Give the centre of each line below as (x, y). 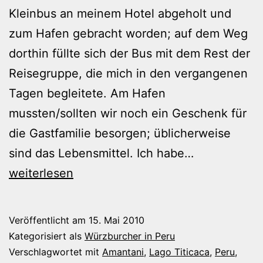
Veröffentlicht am (49, 220)
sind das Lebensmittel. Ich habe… (101, 153)
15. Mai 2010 (117, 220)
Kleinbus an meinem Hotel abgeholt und (120, 13)
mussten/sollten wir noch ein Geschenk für (128, 113)
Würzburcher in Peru (130, 236)
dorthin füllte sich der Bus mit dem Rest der (129, 53)
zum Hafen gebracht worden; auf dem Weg (128, 33)
